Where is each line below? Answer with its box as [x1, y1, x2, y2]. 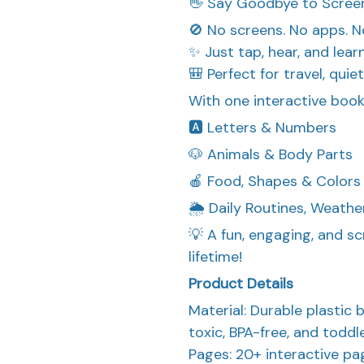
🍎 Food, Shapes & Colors [188, 171, 361, 191]
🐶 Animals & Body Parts [188, 144, 353, 164]
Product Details [188, 273, 293, 293]
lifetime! [188, 246, 242, 266]
